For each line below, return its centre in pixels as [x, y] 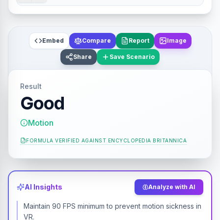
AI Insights [43, 187]
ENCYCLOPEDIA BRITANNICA [147, 140]
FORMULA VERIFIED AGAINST [66, 140]
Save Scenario [132, 57]
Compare [96, 41]
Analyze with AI [172, 187]
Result [31, 86]
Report [139, 41]
